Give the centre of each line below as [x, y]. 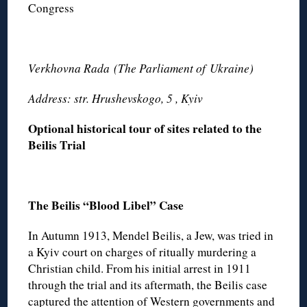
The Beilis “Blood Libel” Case [106, 205]
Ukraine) [235, 68]
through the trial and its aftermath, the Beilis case [148, 284]
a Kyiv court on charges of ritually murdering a [143, 251]
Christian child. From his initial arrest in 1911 [140, 268]
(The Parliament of [160, 68]
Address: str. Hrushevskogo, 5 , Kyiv [116, 98]
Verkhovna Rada [69, 68]
